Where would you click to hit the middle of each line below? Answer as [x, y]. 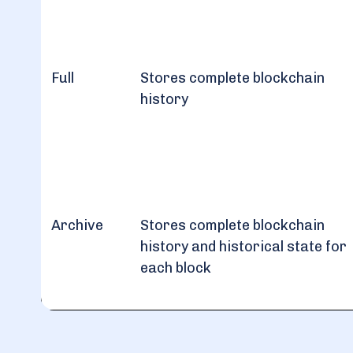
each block [176, 268]
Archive [77, 225]
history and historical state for [243, 247]
